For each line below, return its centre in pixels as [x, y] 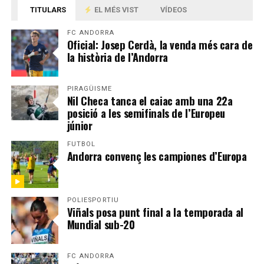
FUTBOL [81, 144]
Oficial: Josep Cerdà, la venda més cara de [160, 44]
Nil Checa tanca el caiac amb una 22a [150, 100]
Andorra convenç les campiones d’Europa [157, 156]
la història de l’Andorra [117, 57]
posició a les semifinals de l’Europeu [146, 113]
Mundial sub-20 [101, 224]
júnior [80, 125]
